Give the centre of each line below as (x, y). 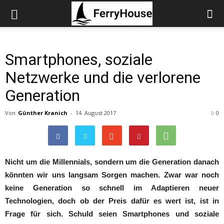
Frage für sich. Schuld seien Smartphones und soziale (112, 214)
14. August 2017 (96, 113)
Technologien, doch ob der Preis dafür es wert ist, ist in (112, 201)
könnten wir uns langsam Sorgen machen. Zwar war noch (112, 175)
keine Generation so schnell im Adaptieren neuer (112, 188)
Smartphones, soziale (79, 59)
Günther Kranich (43, 113)
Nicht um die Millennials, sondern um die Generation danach (112, 162)
